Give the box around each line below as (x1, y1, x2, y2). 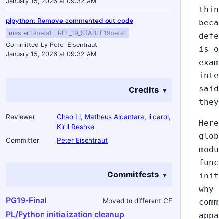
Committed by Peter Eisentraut (6, 41, 97, 48)
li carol (148, 113, 169, 121)
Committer (6, 136, 39, 144)
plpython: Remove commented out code (6, 17, 133, 24)
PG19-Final (6, 196, 46, 205)
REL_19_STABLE (58, 29, 104, 37)
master (9, 29, 29, 37)
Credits (129, 85, 159, 95)
